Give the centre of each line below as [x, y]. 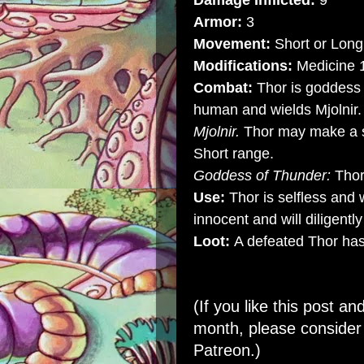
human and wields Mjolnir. [277, 110]
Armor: [218, 22]
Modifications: [245, 66]
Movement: [232, 44]
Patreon [222, 350]
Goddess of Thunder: [262, 175]
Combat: [223, 88]
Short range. [234, 154]
